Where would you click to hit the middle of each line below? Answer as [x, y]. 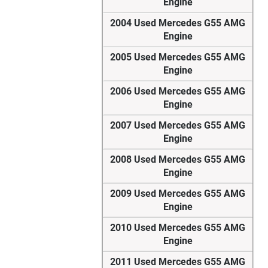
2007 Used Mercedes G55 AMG [178, 126]
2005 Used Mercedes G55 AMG [178, 57]
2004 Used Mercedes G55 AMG [178, 23]
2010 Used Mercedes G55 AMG [178, 228]
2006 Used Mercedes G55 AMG [178, 92]
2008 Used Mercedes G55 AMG [178, 160]
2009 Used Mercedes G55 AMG [178, 194]
